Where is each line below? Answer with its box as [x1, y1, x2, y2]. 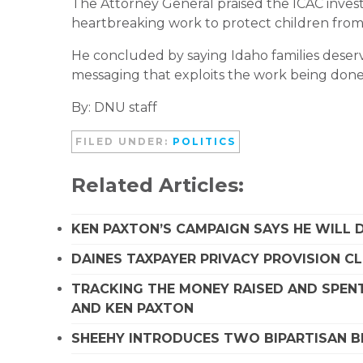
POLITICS [173, 135, 236, 147]
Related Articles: [71, 173, 244, 197]
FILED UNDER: [75, 135, 173, 147]
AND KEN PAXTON [71, 300, 194, 316]
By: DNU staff [71, 99, 157, 115]
